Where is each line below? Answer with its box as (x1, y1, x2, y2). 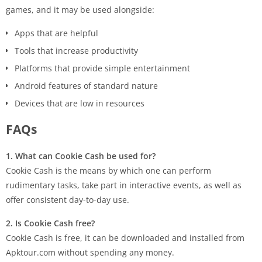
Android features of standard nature (15, 80, 158, 92)
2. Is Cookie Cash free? (6, 218, 95, 229)
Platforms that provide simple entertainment (15, 63, 190, 74)
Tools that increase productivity (15, 45, 138, 57)
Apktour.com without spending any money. (6, 247, 174, 258)
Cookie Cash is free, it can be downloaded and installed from (6, 232, 244, 244)
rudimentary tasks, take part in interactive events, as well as (6, 180, 242, 191)
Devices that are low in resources (15, 98, 144, 109)
